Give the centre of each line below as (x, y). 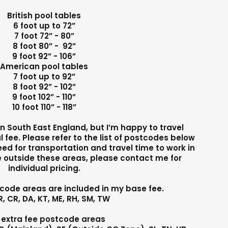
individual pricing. (44, 168)
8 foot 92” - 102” (44, 87)
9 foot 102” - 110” (44, 97)
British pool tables (44, 15)
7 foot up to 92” (44, 76)
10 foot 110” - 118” (44, 107)
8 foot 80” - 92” (44, 46)
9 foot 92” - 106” (44, 56)
